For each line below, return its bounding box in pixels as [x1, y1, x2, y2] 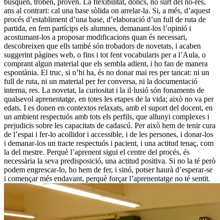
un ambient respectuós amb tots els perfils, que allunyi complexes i [4, 112, 209, 121]
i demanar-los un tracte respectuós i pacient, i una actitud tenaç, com [4, 139, 214, 148]
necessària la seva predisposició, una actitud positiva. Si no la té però [4, 157, 216, 165]
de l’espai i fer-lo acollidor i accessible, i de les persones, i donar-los [4, 130, 213, 139]
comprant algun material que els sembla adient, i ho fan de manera [4, 59, 208, 68]
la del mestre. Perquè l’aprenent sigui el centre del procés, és [4, 148, 190, 157]
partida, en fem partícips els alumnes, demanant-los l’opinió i [4, 24, 191, 33]
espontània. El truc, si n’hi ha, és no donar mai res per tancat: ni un [4, 68, 209, 77]
